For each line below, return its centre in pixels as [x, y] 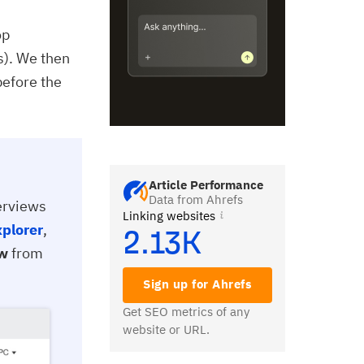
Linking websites [171, 216]
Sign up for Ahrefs [197, 284]
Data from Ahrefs [196, 199]
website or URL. [166, 329]
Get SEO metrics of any [186, 312]
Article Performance [206, 185]
